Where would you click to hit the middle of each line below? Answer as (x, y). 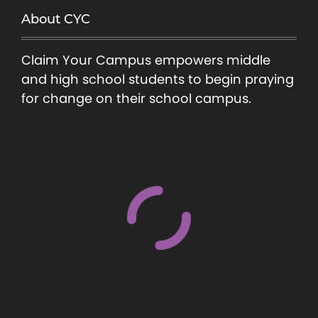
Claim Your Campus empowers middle (146, 60)
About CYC (56, 19)
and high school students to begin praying (158, 79)
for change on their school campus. (136, 98)
